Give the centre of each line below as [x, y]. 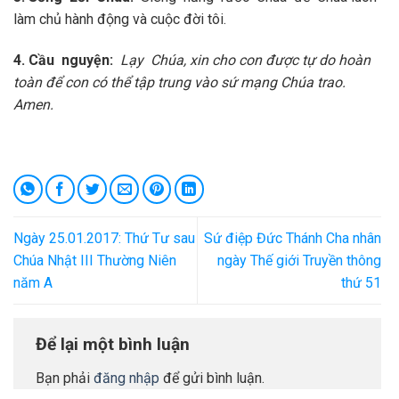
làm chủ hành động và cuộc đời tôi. [120, 20]
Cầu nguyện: [74, 60]
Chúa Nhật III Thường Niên [95, 260]
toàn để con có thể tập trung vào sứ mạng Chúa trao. [179, 82]
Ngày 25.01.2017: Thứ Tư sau [104, 238]
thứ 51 [361, 282]
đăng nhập [126, 378]
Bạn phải [65, 378]
